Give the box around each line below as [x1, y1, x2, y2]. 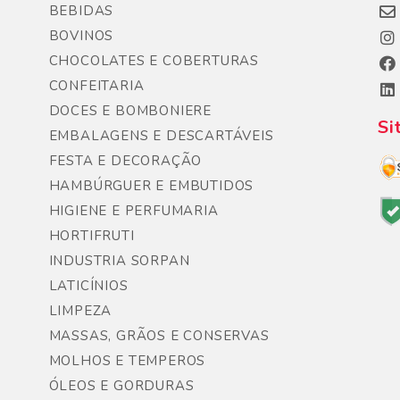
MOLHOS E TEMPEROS [48, 352, 206, 370]
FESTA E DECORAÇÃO [48, 152, 203, 170]
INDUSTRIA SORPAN [48, 252, 190, 270]
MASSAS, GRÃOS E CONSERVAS [48, 327, 270, 345]
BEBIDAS [48, 2, 114, 20]
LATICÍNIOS [48, 277, 129, 295]
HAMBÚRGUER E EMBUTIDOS [48, 177, 254, 195]
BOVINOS [48, 27, 114, 45]
